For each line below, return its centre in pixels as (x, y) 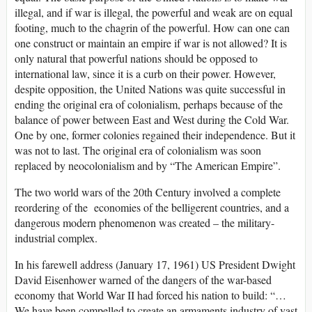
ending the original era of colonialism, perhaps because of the (149, 104)
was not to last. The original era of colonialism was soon (138, 150)
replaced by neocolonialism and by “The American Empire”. (148, 166)
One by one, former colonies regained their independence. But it (155, 135)
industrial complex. (56, 238)
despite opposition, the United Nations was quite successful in (150, 89)
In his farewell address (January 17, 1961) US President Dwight (155, 265)
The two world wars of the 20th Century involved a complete (148, 192)
